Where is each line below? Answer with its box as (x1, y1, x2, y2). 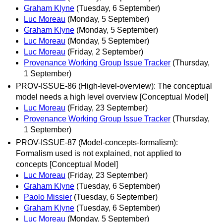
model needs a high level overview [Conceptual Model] (16, 93, 208, 102)
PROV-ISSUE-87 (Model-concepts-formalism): (16, 138, 178, 147)
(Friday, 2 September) (67, 48, 143, 56)
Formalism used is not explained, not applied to (16, 149, 181, 158)
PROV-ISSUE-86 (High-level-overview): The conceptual (16, 82, 212, 91)
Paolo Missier (24, 192, 72, 201)
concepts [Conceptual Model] (16, 160, 118, 168)
